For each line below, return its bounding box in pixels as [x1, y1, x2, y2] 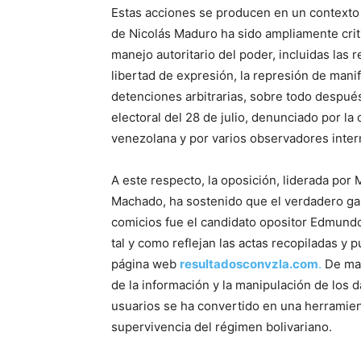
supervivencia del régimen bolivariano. [111, 319, 332, 335]
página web [111, 256, 180, 272]
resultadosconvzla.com [180, 256, 318, 272]
